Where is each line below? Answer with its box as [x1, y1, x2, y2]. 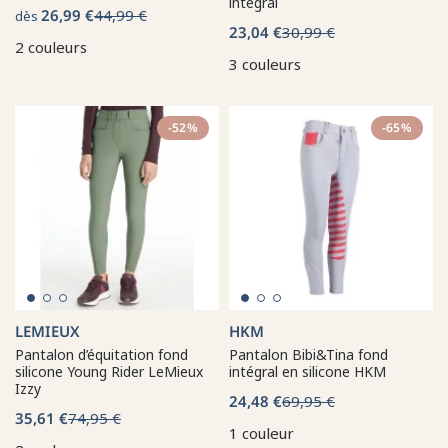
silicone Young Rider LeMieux [15, 361, 203, 381]
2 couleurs [15, 36, 87, 57]
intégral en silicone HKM [229, 361, 386, 381]
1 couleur [229, 422, 294, 443]
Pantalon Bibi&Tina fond [229, 344, 388, 364]
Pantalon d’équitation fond [15, 344, 188, 364]
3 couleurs [229, 53, 301, 74]
